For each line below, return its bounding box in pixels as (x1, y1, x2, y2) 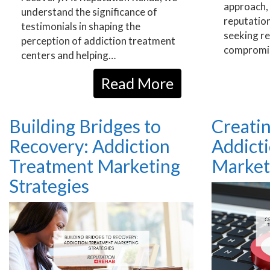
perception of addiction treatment (21, 34, 175, 47)
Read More (101, 74, 174, 92)
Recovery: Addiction (9, 134, 170, 157)
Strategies (9, 174, 89, 196)
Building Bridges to (9, 115, 161, 137)
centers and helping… (21, 48, 116, 61)
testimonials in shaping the (21, 19, 140, 33)
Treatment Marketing (9, 154, 180, 177)
